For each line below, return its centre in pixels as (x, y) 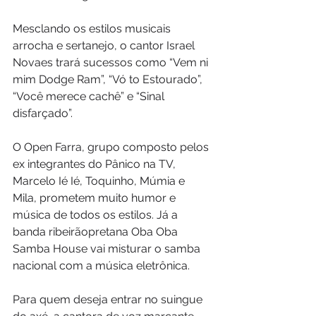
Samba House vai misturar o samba (108, 249)
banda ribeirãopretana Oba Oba (97, 232)
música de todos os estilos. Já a (97, 215)
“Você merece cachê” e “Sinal (90, 97)
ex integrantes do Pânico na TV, (96, 164)
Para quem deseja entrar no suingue (109, 300)
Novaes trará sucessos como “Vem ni (112, 63)
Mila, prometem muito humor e (96, 198)
